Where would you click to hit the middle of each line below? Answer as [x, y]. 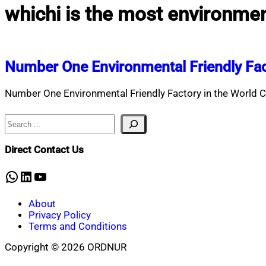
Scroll [17, 258]
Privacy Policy [60, 215]
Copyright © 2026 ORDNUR [66, 248]
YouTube [60, 176]
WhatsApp [37, 176]
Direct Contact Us [44, 150]
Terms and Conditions [78, 226]
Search [20, 119]
